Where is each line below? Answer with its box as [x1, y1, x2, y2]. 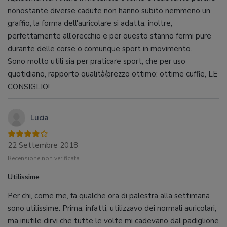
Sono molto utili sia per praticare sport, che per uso [8, 56, 185, 66]
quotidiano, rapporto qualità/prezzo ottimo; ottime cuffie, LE [8, 68, 217, 79]
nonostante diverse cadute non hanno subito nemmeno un [8, 5, 210, 16]
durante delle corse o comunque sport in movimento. [8, 43, 192, 54]
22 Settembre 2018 [8, 140, 78, 150]
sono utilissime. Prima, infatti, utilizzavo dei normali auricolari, [8, 203, 216, 213]
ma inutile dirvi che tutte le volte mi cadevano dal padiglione [8, 215, 219, 226]
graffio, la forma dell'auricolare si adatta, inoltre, [8, 18, 172, 28]
